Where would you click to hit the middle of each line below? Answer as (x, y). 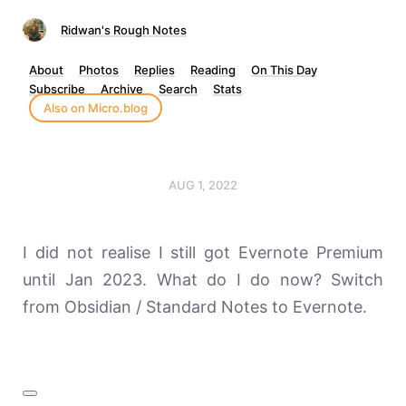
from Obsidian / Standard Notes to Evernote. (195, 307)
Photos (99, 70)
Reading (213, 70)
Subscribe (57, 89)
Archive (122, 89)
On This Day (284, 70)
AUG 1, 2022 (203, 185)
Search (178, 89)
